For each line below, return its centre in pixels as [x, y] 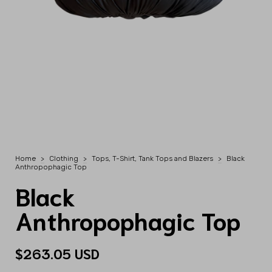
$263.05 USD [57, 253]
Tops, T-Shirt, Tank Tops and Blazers [152, 159]
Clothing [64, 159]
